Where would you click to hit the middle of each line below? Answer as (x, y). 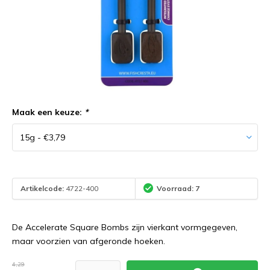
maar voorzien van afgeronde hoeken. (89, 241)
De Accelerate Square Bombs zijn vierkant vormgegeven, (125, 227)
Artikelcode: (42, 189)
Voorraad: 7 (178, 189)
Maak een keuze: (48, 112)
